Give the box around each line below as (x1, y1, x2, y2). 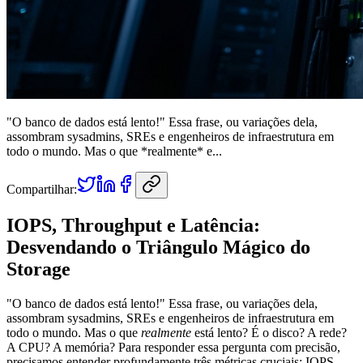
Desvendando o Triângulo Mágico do (6, 236, 310, 258)
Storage (6, 258, 70, 280)
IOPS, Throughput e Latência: (6, 214, 260, 236)
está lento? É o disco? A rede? (191, 325, 347, 340)
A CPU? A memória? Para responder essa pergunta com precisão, (6, 340, 340, 354)
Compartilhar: (6, 181, 77, 196)
